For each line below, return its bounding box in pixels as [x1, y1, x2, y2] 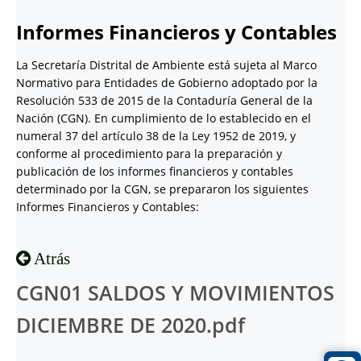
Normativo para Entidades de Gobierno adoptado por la [16, 75, 317, 90]
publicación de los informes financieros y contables [16, 164, 293, 179]
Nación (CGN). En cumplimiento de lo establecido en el [16, 110, 311, 126]
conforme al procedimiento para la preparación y [16, 146, 282, 161]
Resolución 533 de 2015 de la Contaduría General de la [16, 93, 313, 108]
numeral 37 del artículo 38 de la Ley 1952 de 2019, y [16, 128, 296, 143]
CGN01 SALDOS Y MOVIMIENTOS [16, 280, 334, 306]
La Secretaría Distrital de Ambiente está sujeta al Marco [16, 57, 317, 73]
